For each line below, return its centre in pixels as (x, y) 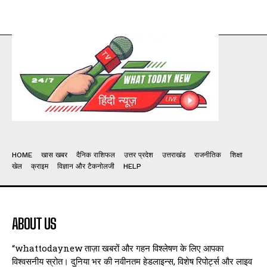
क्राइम (40, 167)
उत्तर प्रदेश (139, 155)
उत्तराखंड (174, 155)
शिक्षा (236, 155)
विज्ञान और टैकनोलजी (86, 167)
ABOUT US (34, 224)
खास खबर (54, 155)
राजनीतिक (208, 155)
